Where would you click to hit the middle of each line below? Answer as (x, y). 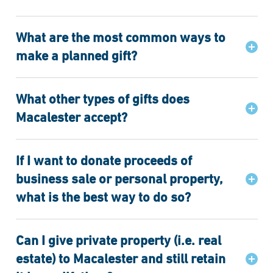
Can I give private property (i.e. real (118, 240)
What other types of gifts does (102, 99)
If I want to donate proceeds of (104, 161)
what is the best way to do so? (103, 197)
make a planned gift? (76, 56)
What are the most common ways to (120, 37)
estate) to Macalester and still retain (120, 259)
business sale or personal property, (119, 179)
